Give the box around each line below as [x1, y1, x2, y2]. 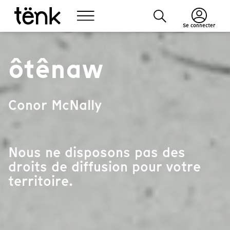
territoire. [8, 171, 73, 190]
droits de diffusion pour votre [8, 157, 201, 176]
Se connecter [183, 22, 216, 29]
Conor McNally [8, 95, 102, 114]
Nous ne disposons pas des [8, 143, 185, 162]
